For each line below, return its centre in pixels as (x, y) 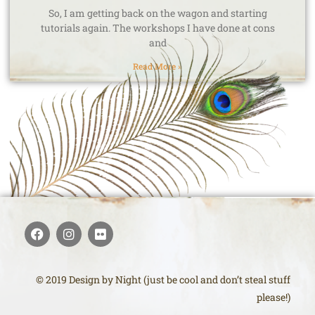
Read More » (157, 66)
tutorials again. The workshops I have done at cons (157, 27)
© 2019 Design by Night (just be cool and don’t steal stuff (163, 279)
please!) (274, 297)
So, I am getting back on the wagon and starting (157, 13)
